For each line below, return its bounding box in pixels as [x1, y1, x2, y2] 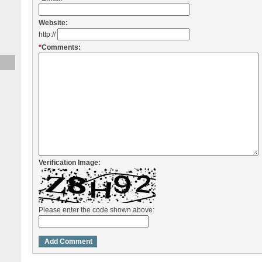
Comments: [41, 43, 81, 51]
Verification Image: [38, 158, 101, 167]
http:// [38, 30, 57, 39]
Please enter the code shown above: [38, 206, 154, 214]
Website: [38, 19, 68, 27]
